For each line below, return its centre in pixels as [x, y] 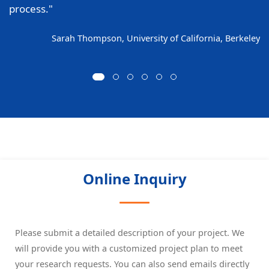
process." [31, 8]
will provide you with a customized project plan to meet [129, 248]
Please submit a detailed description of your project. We [130, 232]
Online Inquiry [134, 178]
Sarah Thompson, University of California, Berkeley [156, 38]
